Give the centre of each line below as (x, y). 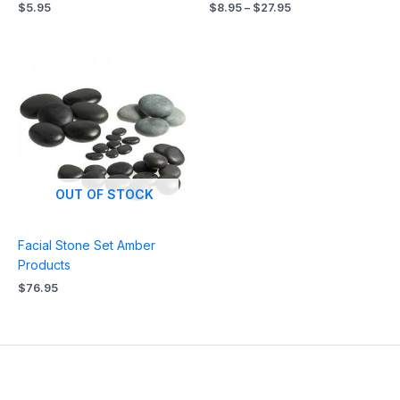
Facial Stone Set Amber (87, 245)
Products (44, 264)
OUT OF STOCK (104, 194)
